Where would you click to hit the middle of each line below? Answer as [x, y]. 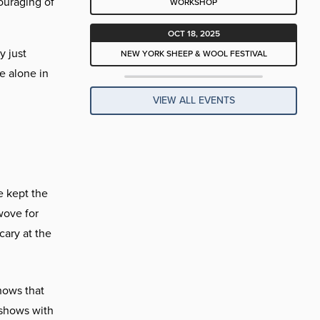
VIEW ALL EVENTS [194, 101]
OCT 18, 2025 [194, 34]
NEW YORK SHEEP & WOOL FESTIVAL [194, 54]
